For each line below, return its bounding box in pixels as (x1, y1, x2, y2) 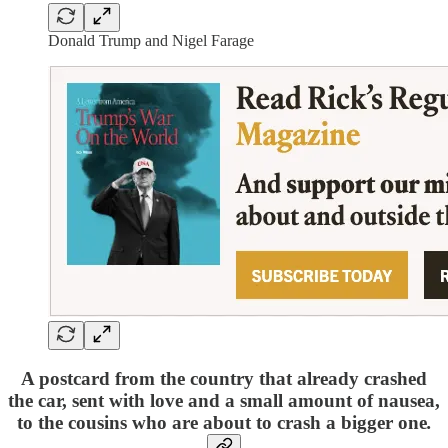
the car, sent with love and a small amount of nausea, (8, 390, 440, 412)
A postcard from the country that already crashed (21, 368, 427, 390)
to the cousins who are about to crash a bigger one (16, 412, 427, 434)
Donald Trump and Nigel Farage (48, 31, 254, 49)
